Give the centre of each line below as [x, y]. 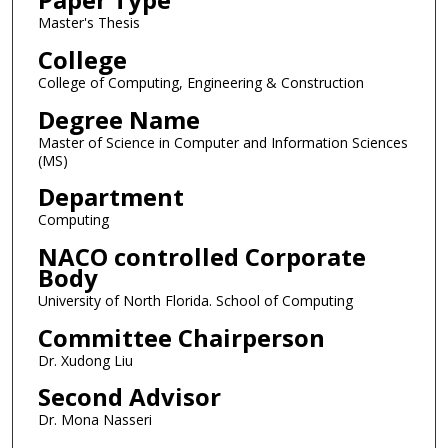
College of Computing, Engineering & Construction [200, 83]
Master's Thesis [88, 23]
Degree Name [118, 119]
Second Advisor [129, 397]
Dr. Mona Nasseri [94, 420]
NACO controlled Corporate [201, 257]
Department [110, 197]
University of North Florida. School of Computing [195, 301]
